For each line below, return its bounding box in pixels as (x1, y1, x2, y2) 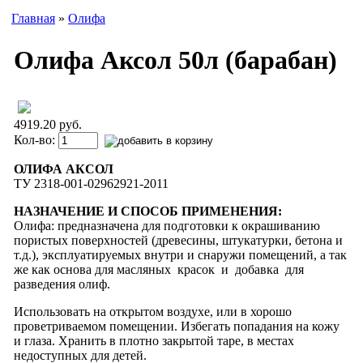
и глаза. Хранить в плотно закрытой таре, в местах (14, 334, 294, 348)
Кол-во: (14, 133, 58, 147)
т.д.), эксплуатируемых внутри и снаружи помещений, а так (14, 248, 347, 262)
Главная (11, 11, 55, 25)
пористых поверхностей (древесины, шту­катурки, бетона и (14, 233, 343, 247)
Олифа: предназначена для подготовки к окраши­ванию (14, 219, 320, 233)
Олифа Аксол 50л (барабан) (14, 45, 337, 75)
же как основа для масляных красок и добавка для (14, 263, 307, 276)
